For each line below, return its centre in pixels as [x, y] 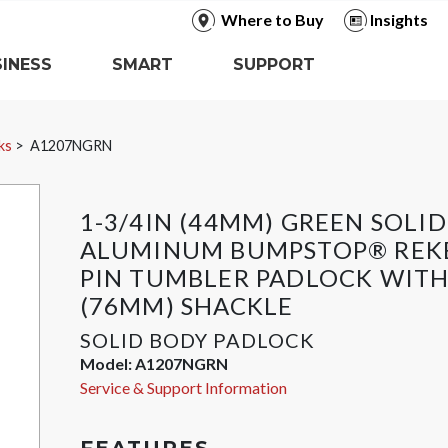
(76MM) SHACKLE [186, 305]
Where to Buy [272, 19]
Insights [398, 19]
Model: [107, 363]
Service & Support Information [183, 387]
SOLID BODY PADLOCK [197, 340]
